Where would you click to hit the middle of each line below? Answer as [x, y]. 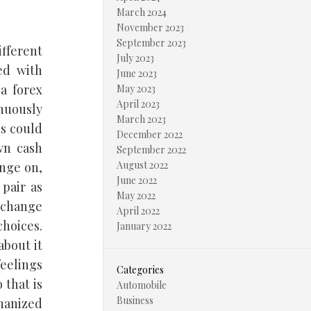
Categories [140, 270]
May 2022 [136, 195]
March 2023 [141, 119]
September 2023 [151, 43]
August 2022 [142, 165]
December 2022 [150, 134]
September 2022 [151, 150]
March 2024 [142, 12]
